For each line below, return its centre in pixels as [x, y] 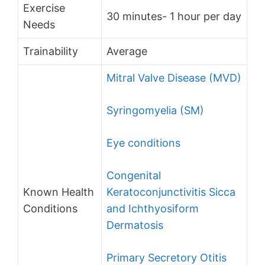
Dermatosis [135, 225]
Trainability [51, 51]
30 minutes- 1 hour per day [174, 17]
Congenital [134, 176]
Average [127, 51]
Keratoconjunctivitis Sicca [171, 192]
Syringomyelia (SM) [155, 111]
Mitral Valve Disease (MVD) [174, 78]
